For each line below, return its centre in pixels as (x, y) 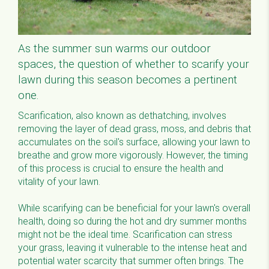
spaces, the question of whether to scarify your (134, 64)
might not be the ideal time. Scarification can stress (125, 234)
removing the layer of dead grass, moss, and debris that (134, 128)
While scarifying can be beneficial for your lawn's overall (134, 208)
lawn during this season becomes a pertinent (128, 80)
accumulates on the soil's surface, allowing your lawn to (134, 142)
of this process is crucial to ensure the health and (121, 168)
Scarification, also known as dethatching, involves (122, 115)
